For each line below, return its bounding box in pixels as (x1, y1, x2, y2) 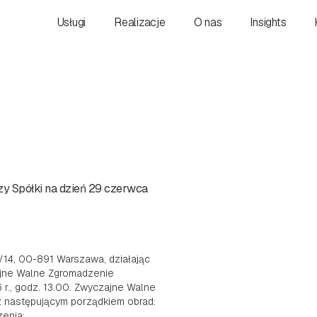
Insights (250, 14, 287, 30)
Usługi (57, 14, 86, 30)
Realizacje (114, 14, 166, 30)
